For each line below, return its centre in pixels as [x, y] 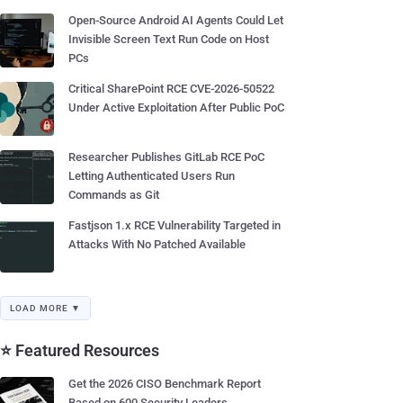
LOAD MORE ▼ [45, 308]
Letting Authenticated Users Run [152, 176]
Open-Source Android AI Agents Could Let [176, 20]
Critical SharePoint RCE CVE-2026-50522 [171, 89]
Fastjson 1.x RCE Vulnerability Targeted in [175, 225]
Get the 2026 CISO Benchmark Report [165, 384]
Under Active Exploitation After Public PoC [176, 107]
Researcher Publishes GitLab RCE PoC [166, 157]
